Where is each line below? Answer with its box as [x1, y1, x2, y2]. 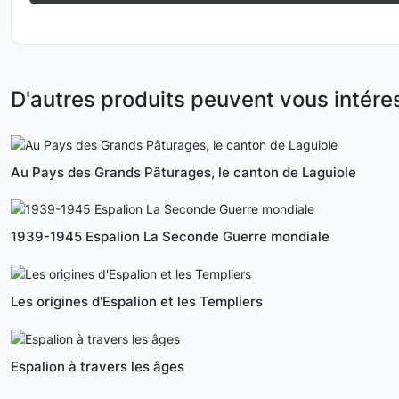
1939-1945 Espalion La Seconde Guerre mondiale [11, 228, 330, 246]
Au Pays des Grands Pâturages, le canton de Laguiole [11, 163, 356, 181]
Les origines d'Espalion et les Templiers [11, 293, 263, 311]
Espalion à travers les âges [11, 357, 184, 375]
